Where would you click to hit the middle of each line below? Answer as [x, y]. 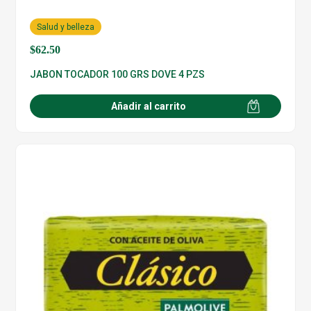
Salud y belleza [66, 27]
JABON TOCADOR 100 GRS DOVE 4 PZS [118, 74]
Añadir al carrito [149, 106]
